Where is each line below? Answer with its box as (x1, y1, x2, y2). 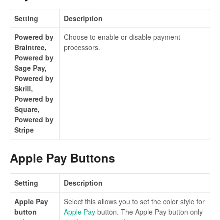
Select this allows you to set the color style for (64, 196, 205, 206)
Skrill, (14, 83, 33, 94)
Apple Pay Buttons (10, 149, 115, 166)
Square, (14, 104, 40, 114)
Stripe (14, 125, 34, 135)
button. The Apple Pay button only (95, 206, 203, 217)
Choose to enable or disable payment (64, 32, 180, 42)
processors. (64, 42, 100, 53)
